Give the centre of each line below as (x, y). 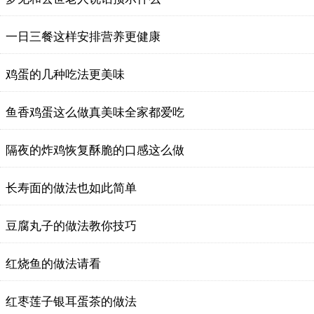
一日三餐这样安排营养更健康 (83, 37)
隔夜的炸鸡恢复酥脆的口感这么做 (95, 150)
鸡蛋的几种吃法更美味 (65, 75)
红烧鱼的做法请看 (53, 264)
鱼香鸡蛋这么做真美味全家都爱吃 (95, 112)
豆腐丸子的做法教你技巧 (71, 226)
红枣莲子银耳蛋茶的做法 (71, 302)
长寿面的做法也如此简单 (71, 188)
